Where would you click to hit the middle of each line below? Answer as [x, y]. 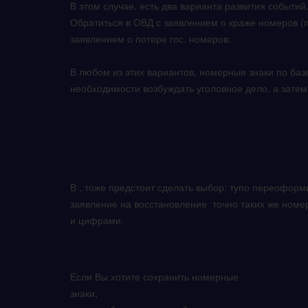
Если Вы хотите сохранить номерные [154, 276]
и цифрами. [98, 220]
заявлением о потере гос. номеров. [152, 38]
